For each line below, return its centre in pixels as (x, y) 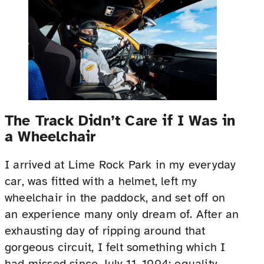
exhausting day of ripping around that (105, 230)
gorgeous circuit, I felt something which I (115, 247)
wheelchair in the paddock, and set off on (115, 197)
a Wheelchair (50, 136)
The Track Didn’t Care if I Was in (120, 120)
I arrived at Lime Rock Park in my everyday (121, 164)
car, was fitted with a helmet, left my (101, 181)
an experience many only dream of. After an (122, 214)
